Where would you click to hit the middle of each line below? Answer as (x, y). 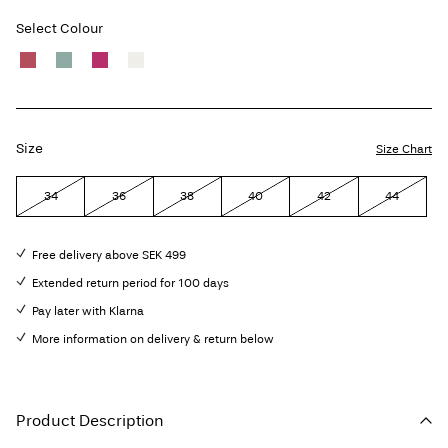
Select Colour (59, 29)
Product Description (90, 421)
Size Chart (404, 149)
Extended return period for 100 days (130, 283)
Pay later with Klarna (88, 311)
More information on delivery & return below (153, 339)
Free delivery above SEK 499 (109, 255)
